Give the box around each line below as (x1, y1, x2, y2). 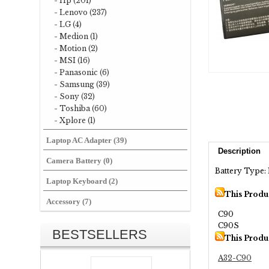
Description (218, 147, 261, 156)
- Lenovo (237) (54, 8, 107, 17)
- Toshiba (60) (54, 104, 107, 113)
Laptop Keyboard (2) (46, 177, 118, 186)
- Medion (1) (54, 32, 98, 41)
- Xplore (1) (54, 116, 95, 125)
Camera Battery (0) (46, 156, 112, 165)
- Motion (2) (54, 44, 98, 53)
